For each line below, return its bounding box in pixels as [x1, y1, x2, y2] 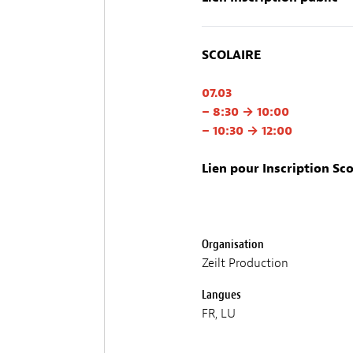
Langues [202, 286, 241, 303]
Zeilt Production [202, 255, 288, 271]
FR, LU [202, 305, 236, 321]
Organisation [202, 236, 264, 252]
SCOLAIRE [202, 46, 261, 63]
